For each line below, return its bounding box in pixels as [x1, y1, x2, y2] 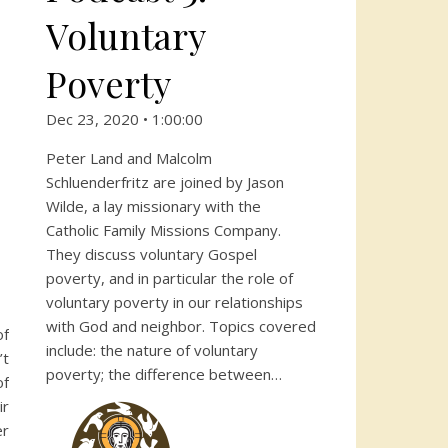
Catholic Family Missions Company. [46, 220, 281, 240]
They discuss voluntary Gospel [46, 244, 257, 264]
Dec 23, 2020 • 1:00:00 [46, 109, 203, 129]
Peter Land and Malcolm [46, 148, 212, 168]
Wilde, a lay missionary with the [46, 196, 261, 216]
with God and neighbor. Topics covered [46, 316, 316, 336]
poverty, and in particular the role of [46, 268, 293, 288]
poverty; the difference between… [46, 364, 282, 384]
